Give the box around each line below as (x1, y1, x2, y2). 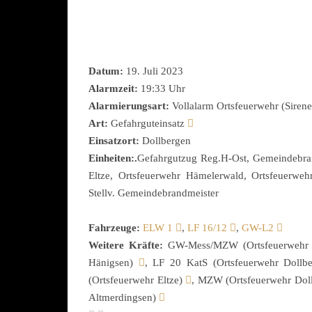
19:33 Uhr (138, 83, 185, 94)
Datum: (88, 65, 123, 77)
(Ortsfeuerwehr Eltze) (88, 274, 186, 286)
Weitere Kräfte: (88, 240, 163, 251)
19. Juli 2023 (123, 65, 183, 77)
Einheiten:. (88, 153, 137, 164)
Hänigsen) (88, 257, 139, 268)
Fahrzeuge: (88, 222, 140, 233)
